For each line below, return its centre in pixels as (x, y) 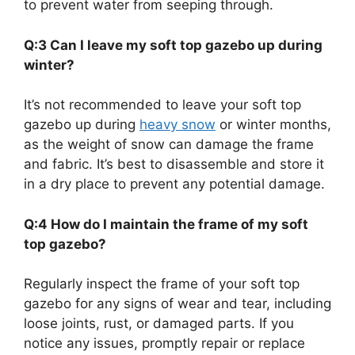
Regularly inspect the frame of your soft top (162, 284)
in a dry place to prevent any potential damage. (174, 184)
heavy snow (177, 125)
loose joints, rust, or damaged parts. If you (159, 324)
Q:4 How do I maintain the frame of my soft (166, 224)
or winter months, (273, 125)
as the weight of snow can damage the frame (169, 145)
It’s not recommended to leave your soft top (162, 105)
